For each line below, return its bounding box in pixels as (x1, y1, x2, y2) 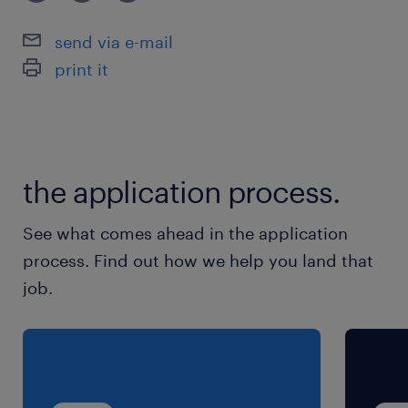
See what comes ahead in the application (23, 222, 348, 243)
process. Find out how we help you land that (23, 250, 373, 270)
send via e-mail (55, 31, 173, 52)
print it (55, 58, 108, 79)
